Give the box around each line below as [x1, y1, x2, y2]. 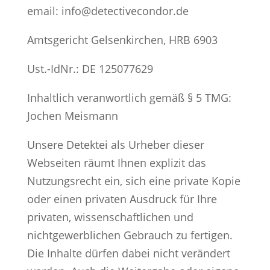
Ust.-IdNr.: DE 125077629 [27, 61, 153, 76]
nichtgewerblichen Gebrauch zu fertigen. [27, 227, 233, 242]
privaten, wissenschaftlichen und [27, 209, 193, 224]
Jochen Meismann [27, 108, 118, 123]
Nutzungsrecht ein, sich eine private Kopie [27, 173, 240, 188]
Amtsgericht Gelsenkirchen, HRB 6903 [27, 32, 218, 47]
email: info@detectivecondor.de [27, 3, 189, 18]
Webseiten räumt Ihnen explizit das [27, 155, 206, 170]
